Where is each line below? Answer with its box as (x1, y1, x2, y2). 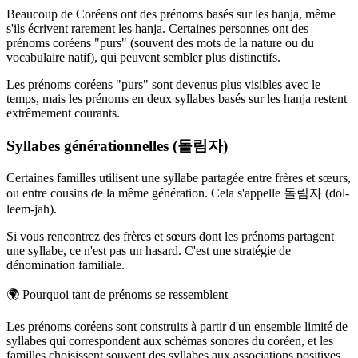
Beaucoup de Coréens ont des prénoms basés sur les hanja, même (6, 6, 336, 21)
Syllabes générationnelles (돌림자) (6, 137, 228, 154)
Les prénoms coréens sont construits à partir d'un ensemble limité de (6, 320, 348, 334)
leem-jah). (6, 202, 57, 217)
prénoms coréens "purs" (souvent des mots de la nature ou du (6, 35, 314, 50)
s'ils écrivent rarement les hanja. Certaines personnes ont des (6, 21, 308, 35)
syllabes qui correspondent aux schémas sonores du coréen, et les (6, 334, 333, 348)
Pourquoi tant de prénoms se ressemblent (22, 288, 228, 302)
